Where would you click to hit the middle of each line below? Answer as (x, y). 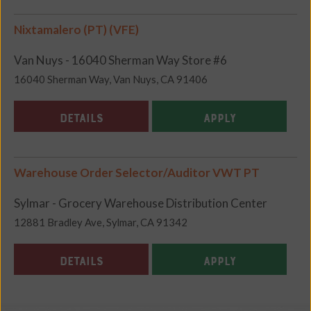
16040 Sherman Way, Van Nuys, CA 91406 (111, 79)
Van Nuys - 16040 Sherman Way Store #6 (120, 60)
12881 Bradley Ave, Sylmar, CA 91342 (101, 222)
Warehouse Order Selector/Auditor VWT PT (137, 173)
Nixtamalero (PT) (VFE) (76, 30)
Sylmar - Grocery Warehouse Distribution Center (141, 203)
